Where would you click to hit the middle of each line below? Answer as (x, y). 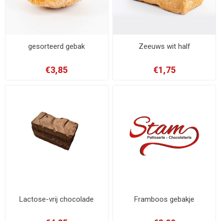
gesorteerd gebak (57, 46)
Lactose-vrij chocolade (57, 200)
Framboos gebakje (165, 200)
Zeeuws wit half (164, 46)
